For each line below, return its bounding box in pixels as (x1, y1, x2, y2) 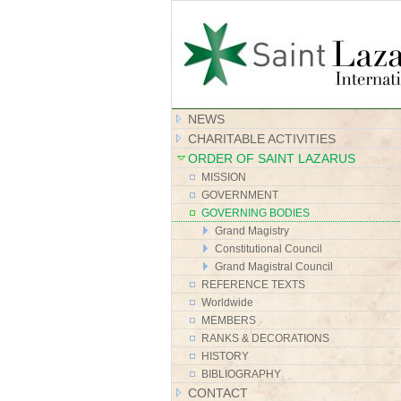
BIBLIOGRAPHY (200, 367, 281, 380)
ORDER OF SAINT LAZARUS (187, 150, 355, 166)
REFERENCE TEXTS (200, 277, 305, 291)
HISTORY (200, 349, 249, 363)
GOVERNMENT (200, 188, 278, 201)
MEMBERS (200, 313, 256, 327)
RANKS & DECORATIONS (200, 331, 329, 345)
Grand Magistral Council (214, 260, 333, 273)
